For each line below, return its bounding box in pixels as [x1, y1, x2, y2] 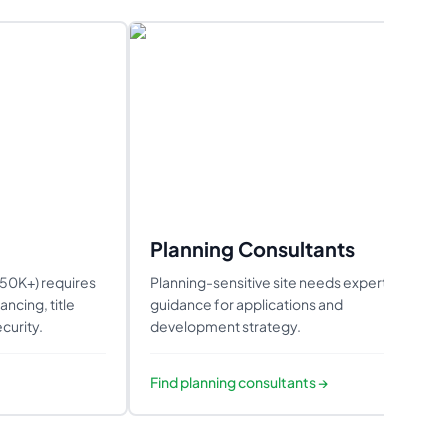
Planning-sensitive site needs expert [150, 273, 387, 291]
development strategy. [150, 317, 301, 335]
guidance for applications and [150, 295, 343, 313]
